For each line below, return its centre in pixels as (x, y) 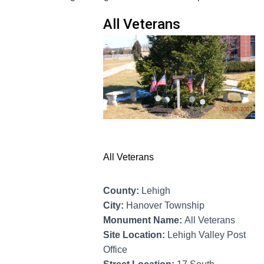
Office (115, 249)
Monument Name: (144, 220)
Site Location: (135, 235)
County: (122, 190)
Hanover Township (165, 205)
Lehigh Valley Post (207, 235)
